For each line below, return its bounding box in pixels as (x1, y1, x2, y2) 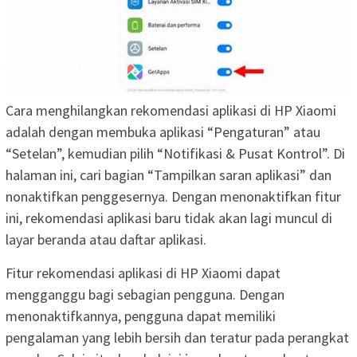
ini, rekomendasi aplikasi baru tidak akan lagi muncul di (6, 208, 332, 227)
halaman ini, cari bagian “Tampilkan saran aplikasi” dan (6, 165, 331, 184)
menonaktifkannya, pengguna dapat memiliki (6, 306, 276, 325)
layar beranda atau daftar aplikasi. (6, 229, 206, 249)
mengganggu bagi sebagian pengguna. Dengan (6, 284, 284, 304)
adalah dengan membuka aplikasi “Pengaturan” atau (6, 122, 320, 141)
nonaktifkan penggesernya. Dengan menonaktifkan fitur (6, 186, 341, 206)
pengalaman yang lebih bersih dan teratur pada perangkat (6, 328, 349, 347)
